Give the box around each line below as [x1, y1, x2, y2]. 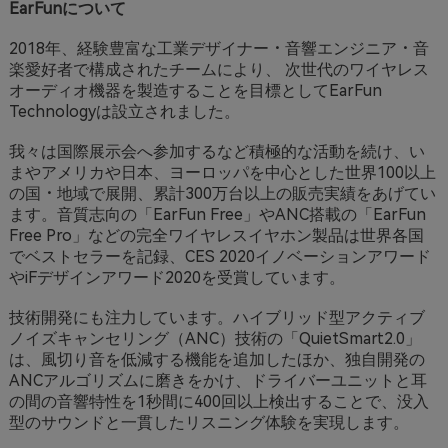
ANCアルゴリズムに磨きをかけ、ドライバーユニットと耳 [8, 370, 427, 390]
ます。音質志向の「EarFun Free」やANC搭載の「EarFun [8, 204, 426, 224]
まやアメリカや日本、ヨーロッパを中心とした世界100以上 [8, 162, 436, 182]
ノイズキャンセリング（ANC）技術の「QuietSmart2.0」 [8, 328, 421, 348]
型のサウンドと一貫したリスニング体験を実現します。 [8, 412, 409, 432]
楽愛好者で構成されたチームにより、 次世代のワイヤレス [8, 59, 429, 79]
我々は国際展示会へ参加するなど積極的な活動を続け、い [8, 141, 425, 161]
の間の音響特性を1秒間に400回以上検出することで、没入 [8, 391, 429, 411]
